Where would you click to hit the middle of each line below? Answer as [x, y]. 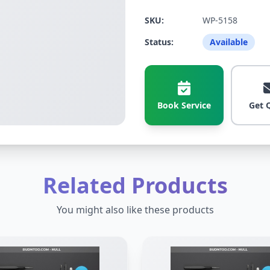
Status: [159, 42]
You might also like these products [135, 210]
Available [229, 42]
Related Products [135, 185]
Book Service [184, 105]
